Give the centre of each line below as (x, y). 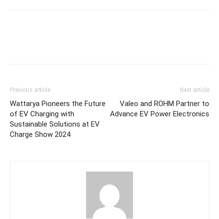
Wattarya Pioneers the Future (58, 103)
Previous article (30, 90)
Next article (195, 90)
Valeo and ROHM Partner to (164, 103)
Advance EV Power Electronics (160, 114)
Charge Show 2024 (40, 134)
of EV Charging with (42, 114)
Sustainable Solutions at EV (55, 124)
